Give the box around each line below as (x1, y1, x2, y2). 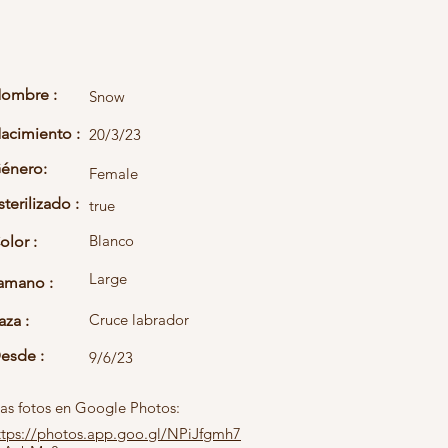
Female (89, 164, 138, 183)
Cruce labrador (89, 310, 189, 329)
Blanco (89, 231, 134, 250)
